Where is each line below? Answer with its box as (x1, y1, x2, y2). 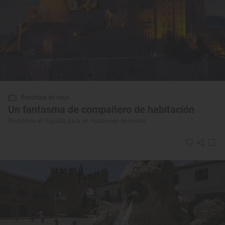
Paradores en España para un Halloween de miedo (8, 117, 146, 125)
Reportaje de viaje (21, 93, 69, 101)
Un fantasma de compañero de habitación (8, 103, 194, 116)
